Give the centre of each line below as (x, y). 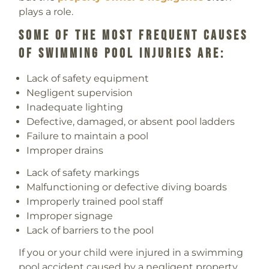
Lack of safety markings (83, 172)
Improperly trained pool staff (95, 201)
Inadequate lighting (75, 107)
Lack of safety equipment (88, 78)
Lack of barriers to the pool (90, 230)
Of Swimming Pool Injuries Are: (124, 54)
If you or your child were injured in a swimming (131, 253)
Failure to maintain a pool (88, 136)
